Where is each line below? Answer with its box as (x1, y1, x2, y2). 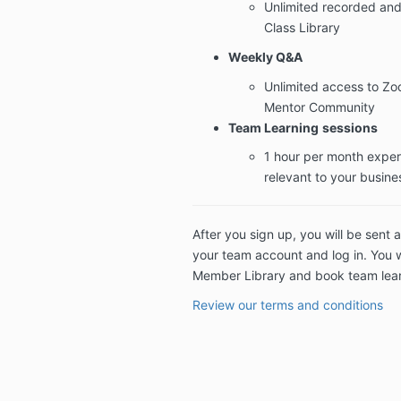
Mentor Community (263, 98, 375, 115)
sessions (321, 119, 378, 135)
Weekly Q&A (227, 48, 303, 64)
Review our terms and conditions (192, 296, 383, 312)
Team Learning (227, 119, 319, 135)
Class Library (263, 19, 340, 35)
